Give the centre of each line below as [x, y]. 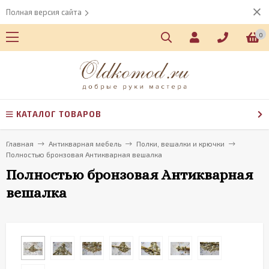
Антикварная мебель [85, 144]
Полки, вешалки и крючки [180, 144]
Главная [20, 144]
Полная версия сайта [44, 12]
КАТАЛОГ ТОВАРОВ [59, 114]
